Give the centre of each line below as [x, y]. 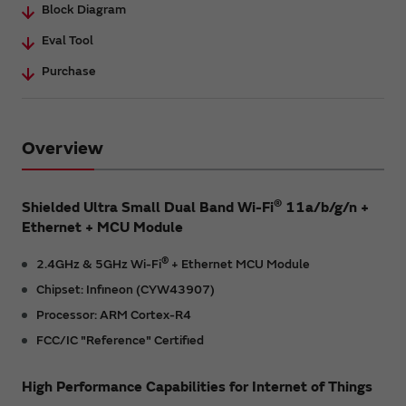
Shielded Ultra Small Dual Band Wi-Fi [148, 207]
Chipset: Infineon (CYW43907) [126, 289]
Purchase [69, 71]
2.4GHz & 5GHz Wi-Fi [99, 264]
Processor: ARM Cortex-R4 [114, 314]
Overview [63, 148]
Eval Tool [68, 40]
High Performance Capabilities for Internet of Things [197, 387]
